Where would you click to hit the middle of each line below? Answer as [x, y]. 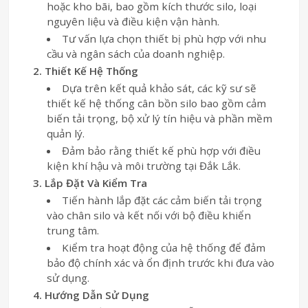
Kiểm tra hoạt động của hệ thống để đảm [163, 247]
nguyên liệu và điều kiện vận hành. [133, 21]
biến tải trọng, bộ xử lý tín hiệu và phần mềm [160, 118]
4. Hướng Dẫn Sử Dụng [91, 295]
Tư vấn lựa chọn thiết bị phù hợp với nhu [164, 38]
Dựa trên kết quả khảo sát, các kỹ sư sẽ [159, 88]
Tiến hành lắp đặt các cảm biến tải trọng [162, 200]
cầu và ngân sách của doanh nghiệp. [136, 53]
